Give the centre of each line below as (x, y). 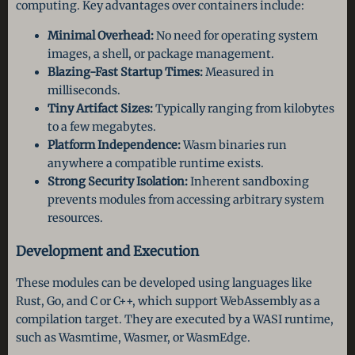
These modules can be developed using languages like (164, 283)
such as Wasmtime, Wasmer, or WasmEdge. (133, 338)
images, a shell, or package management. (161, 53)
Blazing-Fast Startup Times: (125, 72)
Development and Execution (107, 251)
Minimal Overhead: (101, 35)
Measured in (239, 72)
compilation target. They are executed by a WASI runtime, (175, 320)
